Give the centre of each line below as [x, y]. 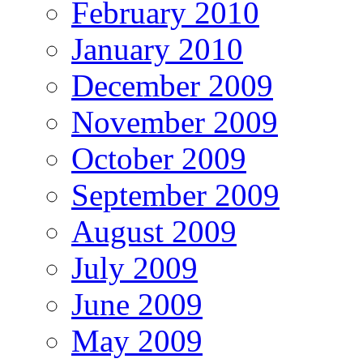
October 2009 [159, 158]
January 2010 [157, 49]
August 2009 [154, 231]
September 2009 [175, 194]
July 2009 [135, 267]
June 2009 [137, 304]
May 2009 [137, 340]
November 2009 [175, 122]
